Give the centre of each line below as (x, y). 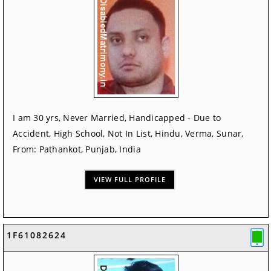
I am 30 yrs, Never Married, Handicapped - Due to (117, 118)
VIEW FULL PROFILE (130, 180)
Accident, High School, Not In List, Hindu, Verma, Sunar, (128, 134)
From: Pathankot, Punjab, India (77, 149)
